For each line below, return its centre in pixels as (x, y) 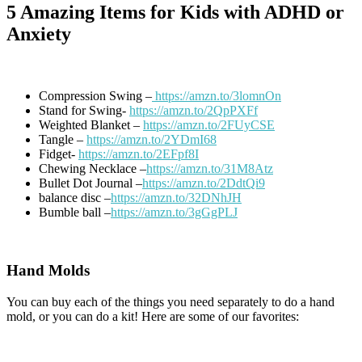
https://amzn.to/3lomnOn (217, 95)
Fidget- (59, 154)
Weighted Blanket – (91, 124)
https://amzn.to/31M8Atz (210, 168)
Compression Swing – (95, 95)
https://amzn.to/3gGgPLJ (174, 212)
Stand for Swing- (84, 110)
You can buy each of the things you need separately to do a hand (170, 301)
